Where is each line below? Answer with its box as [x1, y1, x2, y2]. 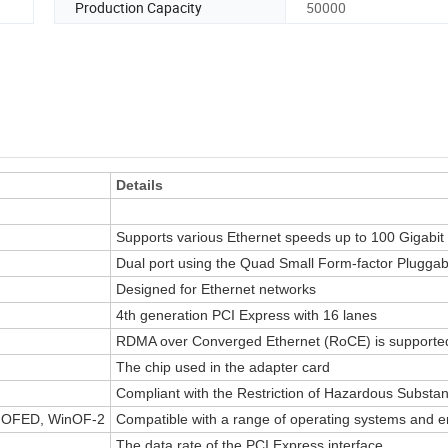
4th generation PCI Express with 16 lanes [116, 307, 377, 324]
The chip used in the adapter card [116, 359, 330, 376]
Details [116, 177, 163, 194]
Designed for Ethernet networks [116, 281, 316, 298]
